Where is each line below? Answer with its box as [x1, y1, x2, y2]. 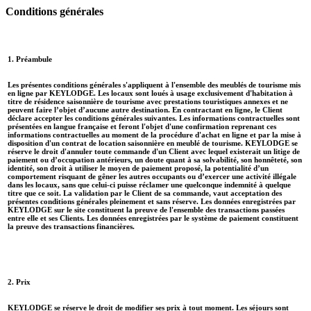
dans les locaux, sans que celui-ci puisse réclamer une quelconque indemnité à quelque [8, 180, 291, 189]
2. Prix [8, 277, 31, 286]
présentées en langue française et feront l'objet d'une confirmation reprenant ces [8, 121, 276, 131]
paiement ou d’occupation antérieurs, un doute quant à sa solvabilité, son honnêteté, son [8, 155, 302, 164]
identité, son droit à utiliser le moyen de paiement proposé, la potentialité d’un [8, 163, 269, 172]
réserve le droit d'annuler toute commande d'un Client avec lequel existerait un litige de [8, 146, 300, 155]
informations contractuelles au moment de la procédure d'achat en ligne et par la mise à [8, 130, 301, 139]
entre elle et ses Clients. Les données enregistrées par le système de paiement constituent [8, 213, 299, 222]
